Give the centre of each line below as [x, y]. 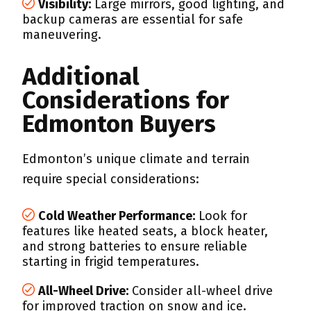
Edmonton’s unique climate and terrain [136, 159]
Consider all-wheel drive [201, 291]
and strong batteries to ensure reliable [135, 246]
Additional [81, 76]
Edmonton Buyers [119, 124]
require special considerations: [111, 179]
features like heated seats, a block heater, [145, 231]
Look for [221, 216]
